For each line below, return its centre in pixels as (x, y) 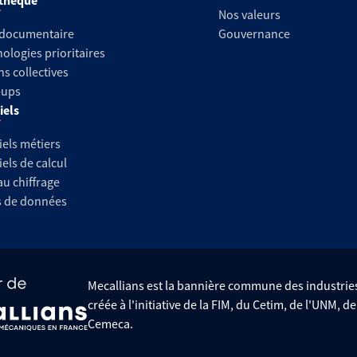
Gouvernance (254, 33)
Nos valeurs (249, 14)
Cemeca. (110, 324)
